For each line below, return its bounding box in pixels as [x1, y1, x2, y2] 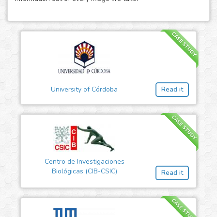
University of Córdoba [51, 85, 118, 94]
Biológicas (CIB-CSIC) [51, 167, 117, 176]
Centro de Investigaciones [44, 157, 124, 167]
